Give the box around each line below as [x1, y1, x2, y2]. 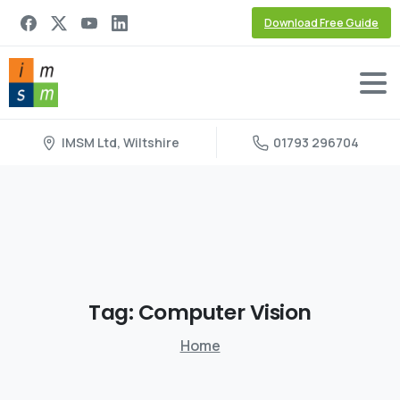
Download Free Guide [264, 15, 379, 30]
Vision [249, 297, 312, 328]
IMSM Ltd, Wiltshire [61, 133, 179, 151]
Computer [137, 297, 246, 328]
